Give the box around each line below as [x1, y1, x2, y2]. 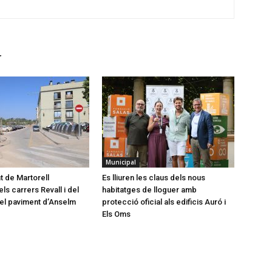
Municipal [106, 157, 136, 166]
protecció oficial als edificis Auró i [102, 197, 226, 206]
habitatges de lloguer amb [102, 185, 197, 194]
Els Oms [102, 209, 131, 219]
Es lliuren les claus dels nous [102, 172, 205, 182]
